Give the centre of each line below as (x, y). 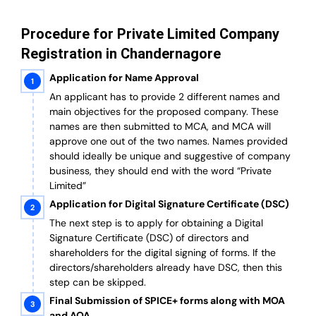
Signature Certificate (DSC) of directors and (149, 238)
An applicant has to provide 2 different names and (165, 97)
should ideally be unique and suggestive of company (170, 156)
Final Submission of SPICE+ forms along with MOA (167, 301)
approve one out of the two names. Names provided (169, 141)
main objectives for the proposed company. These (164, 112)
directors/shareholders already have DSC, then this (166, 268)
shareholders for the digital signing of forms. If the (163, 253)
